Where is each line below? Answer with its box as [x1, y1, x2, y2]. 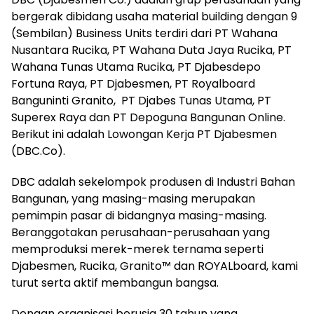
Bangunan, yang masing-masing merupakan [11, 191, 255, 207]
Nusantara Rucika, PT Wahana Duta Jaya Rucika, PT [11, 42, 292, 58]
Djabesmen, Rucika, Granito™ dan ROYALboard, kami [11, 258, 298, 274]
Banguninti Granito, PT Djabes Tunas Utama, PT [11, 93, 271, 109]
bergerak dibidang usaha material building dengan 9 [11, 8, 297, 25]
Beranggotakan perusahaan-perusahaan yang [11, 224, 270, 240]
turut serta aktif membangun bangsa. [11, 275, 219, 291]
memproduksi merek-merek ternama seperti [11, 241, 264, 257]
